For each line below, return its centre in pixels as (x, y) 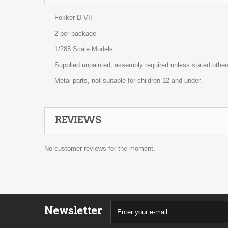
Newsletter (73, 210)
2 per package (75, 33)
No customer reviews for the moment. (100, 148)
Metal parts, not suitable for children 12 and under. (128, 81)
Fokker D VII (73, 18)
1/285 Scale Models (84, 49)
